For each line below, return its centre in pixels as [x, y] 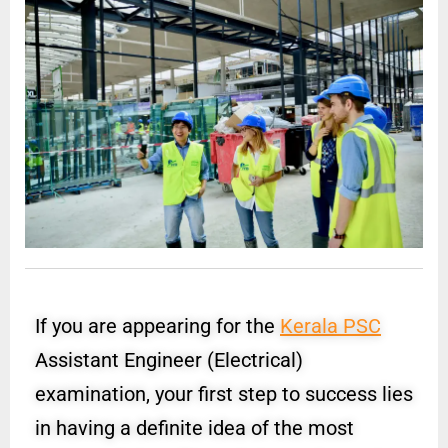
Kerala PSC [330, 326]
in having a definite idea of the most [194, 428]
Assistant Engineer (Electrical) [169, 360]
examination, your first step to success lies [224, 394]
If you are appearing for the [157, 326]
